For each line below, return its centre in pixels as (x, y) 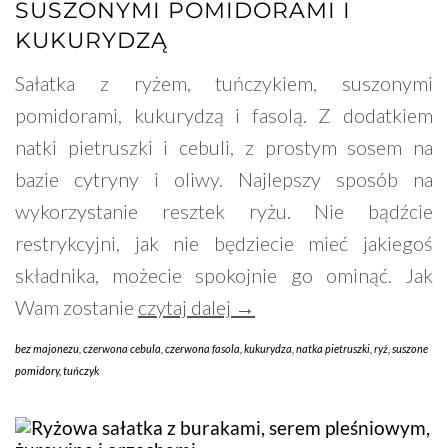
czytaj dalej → (196, 307)
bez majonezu (47, 349)
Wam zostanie (76, 307)
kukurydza (268, 349)
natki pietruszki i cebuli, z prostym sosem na (224, 147)
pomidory (37, 371)
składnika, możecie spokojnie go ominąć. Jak (224, 275)
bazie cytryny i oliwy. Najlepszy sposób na (224, 179)
